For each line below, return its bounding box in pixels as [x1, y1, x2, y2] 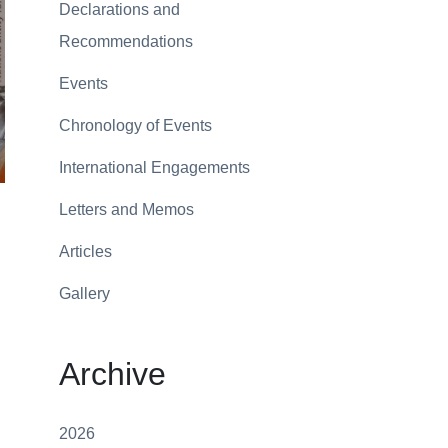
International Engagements [58, 159, 250, 177]
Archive [58, 356, 166, 393]
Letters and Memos [58, 201, 194, 219]
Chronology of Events [58, 117, 212, 135]
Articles [58, 243, 112, 261]
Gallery [58, 285, 110, 303]
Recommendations [58, 33, 193, 51]
